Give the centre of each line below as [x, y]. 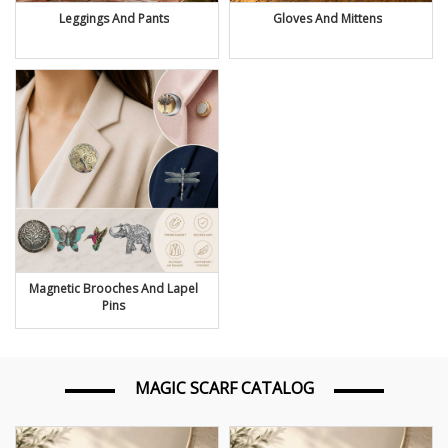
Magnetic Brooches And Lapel [113, 288]
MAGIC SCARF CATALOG [224, 388]
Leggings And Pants [113, 18]
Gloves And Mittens [327, 18]
